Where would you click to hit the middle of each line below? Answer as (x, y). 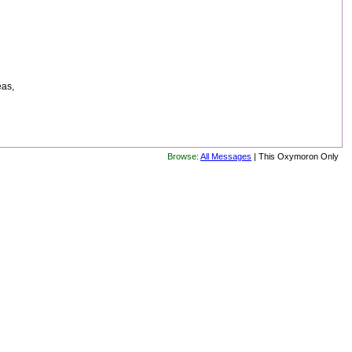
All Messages (226, 156)
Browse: (183, 156)
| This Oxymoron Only (295, 156)
